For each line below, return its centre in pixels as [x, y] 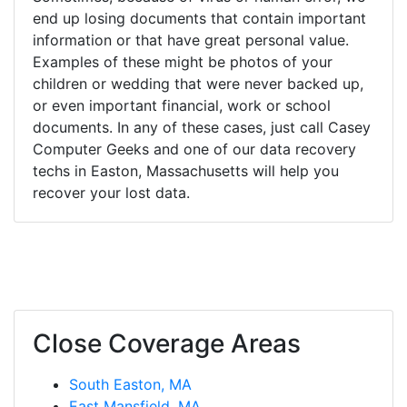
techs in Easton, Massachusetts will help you [186, 170]
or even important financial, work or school [182, 105]
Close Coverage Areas [167, 343]
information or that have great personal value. [191, 40]
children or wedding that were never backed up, [198, 83]
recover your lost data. [111, 192]
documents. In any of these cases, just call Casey [202, 127]
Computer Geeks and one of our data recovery [194, 149]
